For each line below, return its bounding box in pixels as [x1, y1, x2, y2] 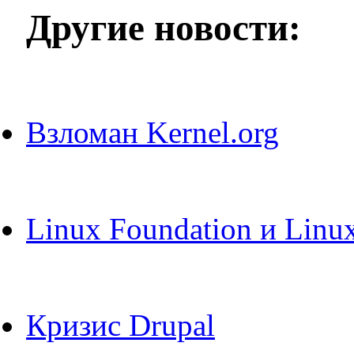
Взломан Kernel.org [26, 115, 279, 149]
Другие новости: [26, 7, 301, 49]
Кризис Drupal [26, 307, 215, 342]
